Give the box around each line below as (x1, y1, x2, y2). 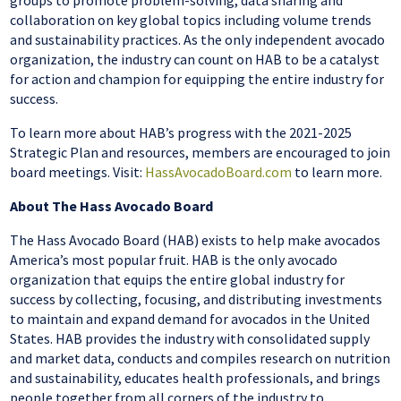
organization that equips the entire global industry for (10, 270, 346, 289)
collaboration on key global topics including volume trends (10, 11, 372, 30)
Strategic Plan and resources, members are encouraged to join (10, 143, 391, 162)
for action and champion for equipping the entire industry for (10, 70, 385, 89)
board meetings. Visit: (10, 163, 146, 182)
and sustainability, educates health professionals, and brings (10, 369, 381, 388)
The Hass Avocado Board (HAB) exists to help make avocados (10, 231, 381, 250)
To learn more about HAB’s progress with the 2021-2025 (10, 124, 353, 142)
